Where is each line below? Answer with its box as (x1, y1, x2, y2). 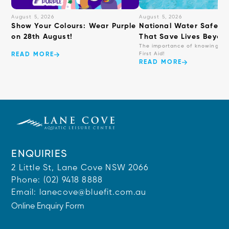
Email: (11, 189, 39, 197)
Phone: (11, 176, 43, 185)
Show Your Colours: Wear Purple (11, 22, 136, 30)
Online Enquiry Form (11, 202, 85, 211)
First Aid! (139, 51, 165, 56)
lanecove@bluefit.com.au (39, 189, 147, 197)
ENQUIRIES (11, 149, 67, 159)
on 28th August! (11, 33, 73, 40)
